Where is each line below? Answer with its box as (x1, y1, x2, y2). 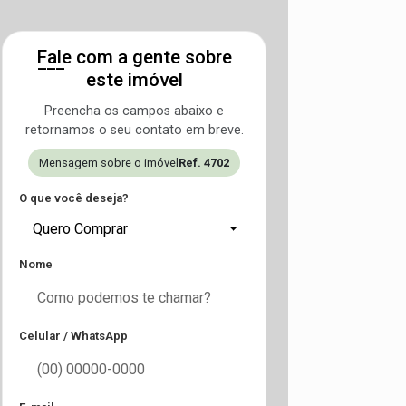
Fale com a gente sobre (36, 46, 232, 68)
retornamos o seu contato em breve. (24, 122, 244, 138)
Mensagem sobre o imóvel (39, 156, 179, 169)
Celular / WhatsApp (19, 329, 128, 343)
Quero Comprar (33, 220, 128, 237)
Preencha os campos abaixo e (44, 103, 224, 119)
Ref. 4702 (179, 156, 229, 169)
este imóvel (85, 69, 183, 91)
